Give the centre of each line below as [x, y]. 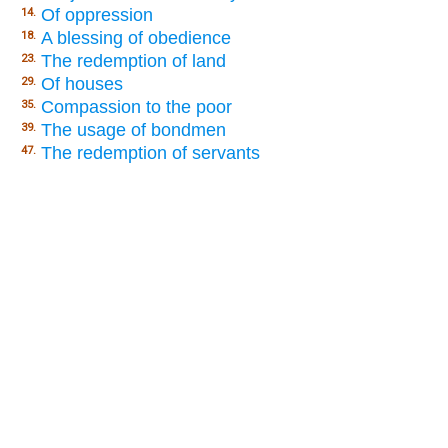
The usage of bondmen [133, 130]
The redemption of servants [150, 153]
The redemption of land [133, 61]
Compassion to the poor [136, 107]
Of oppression [97, 15]
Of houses [82, 84]
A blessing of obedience [136, 38]
